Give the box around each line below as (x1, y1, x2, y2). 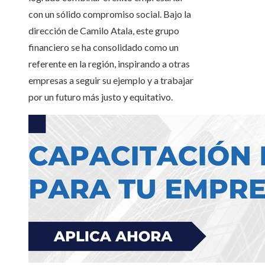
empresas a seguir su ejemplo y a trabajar (28, 75, 193, 86)
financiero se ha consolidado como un (28, 41, 179, 53)
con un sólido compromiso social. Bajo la (28, 8, 191, 20)
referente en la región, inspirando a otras (28, 58, 190, 70)
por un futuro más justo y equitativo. (28, 91, 173, 103)
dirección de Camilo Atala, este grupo (28, 25, 179, 37)
